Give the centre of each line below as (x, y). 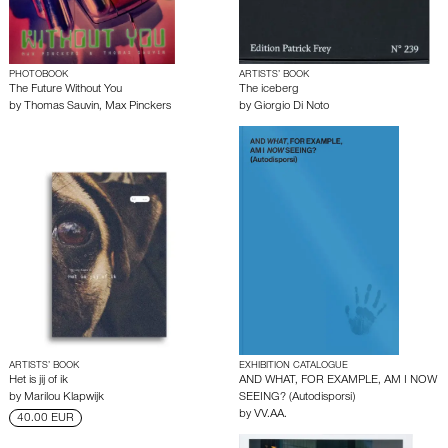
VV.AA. (270, 415)
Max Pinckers (138, 107)
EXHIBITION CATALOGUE (293, 366)
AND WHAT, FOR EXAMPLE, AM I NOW (338, 381)
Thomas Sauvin (61, 107)
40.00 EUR (45, 419)
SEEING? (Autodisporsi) (297, 398)
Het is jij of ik (38, 381)
